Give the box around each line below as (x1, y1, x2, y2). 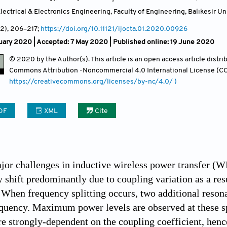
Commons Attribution (9, 66, 80, 74)
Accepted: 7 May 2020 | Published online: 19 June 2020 (36, 38, 214, 46)
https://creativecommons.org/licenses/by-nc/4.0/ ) (9, 78, 177, 86)
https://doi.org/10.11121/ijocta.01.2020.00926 (41, 25, 187, 33)
